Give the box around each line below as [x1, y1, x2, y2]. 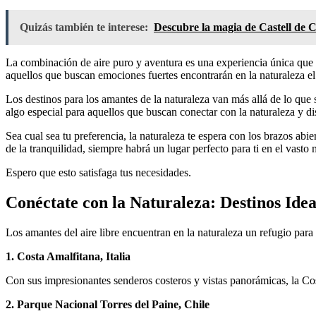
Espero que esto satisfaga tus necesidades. [6, 166, 191, 178]
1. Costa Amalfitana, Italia [6, 250, 130, 262]
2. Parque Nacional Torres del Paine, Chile [6, 298, 209, 310]
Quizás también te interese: [20, 20, 148, 33]
